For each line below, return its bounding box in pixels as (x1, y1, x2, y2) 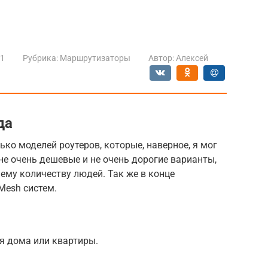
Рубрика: (23, 53, 58, 63)
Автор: (148, 53, 174, 63)
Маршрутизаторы (60, 53, 130, 63)
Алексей (176, 53, 208, 63)
